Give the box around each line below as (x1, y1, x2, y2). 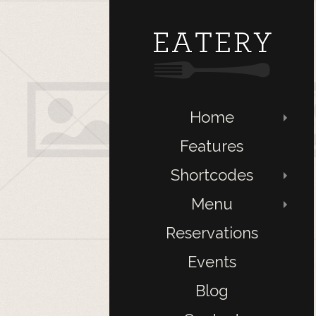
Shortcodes (170, 166, 253, 184)
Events (187, 253, 236, 271)
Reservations (165, 224, 258, 242)
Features (180, 137, 244, 155)
